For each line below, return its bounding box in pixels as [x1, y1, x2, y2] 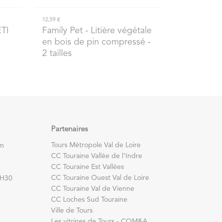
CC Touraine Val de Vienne [51, 185, 134, 192]
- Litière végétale [83, 26, 152, 35]
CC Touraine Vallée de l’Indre [51, 152, 142, 160]
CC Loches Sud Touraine [51, 196, 127, 203]
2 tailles [42, 49, 72, 58]
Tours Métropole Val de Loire [51, 141, 141, 149]
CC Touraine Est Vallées [51, 163, 124, 170]
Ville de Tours [51, 207, 93, 214]
